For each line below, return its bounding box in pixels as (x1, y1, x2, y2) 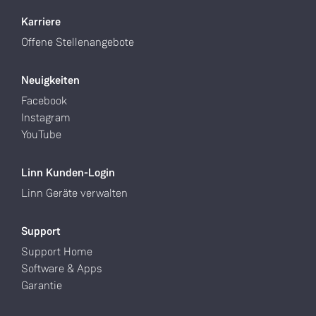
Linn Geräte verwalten (21, 186, 128, 200)
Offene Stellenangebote (21, 35, 134, 49)
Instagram (21, 111, 71, 124)
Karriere (21, 15, 61, 29)
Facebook (21, 94, 67, 107)
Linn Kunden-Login (21, 166, 115, 180)
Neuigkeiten (21, 73, 80, 87)
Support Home (21, 245, 92, 258)
